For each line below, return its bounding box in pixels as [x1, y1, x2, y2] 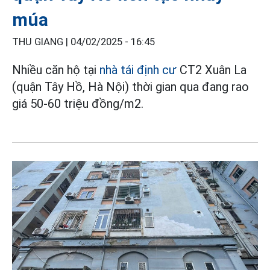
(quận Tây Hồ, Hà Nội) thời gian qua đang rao [12, 79, 249, 94]
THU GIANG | [12, 36, 71, 48]
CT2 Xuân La [177, 62, 246, 77]
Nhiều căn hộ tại [12, 62, 99, 77]
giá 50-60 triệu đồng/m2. [12, 96, 143, 111]
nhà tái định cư [99, 62, 177, 77]
